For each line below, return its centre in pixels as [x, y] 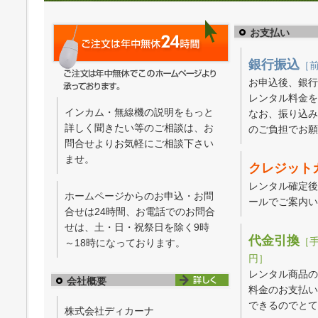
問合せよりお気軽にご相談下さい [139, 143]
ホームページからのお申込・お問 [139, 196]
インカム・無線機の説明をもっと [139, 112]
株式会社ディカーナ [110, 311]
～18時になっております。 [125, 242]
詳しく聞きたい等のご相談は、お [139, 127]
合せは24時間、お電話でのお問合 [140, 211]
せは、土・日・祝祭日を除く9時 [137, 227]
